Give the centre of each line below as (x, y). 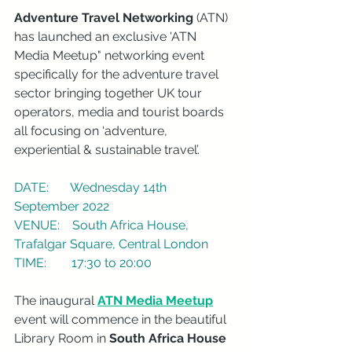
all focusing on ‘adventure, (92, 131)
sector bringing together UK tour (110, 93)
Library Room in (62, 338)
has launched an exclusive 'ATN (107, 37)
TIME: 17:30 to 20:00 (83, 263)
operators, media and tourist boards (121, 112)
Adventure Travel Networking (104, 18)
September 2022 (62, 206)
